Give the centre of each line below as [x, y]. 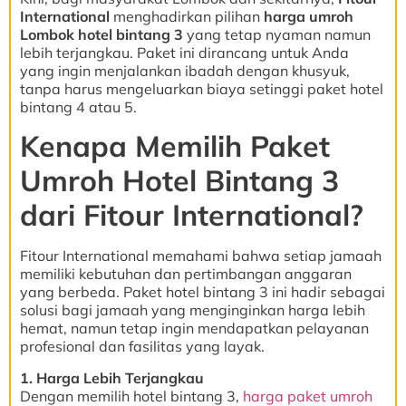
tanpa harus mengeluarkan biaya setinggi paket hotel [202, 88]
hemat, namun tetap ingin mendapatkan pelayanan [194, 329]
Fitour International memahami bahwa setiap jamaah [201, 256]
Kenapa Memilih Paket [175, 146]
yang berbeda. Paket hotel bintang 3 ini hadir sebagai [203, 292]
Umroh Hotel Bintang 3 [179, 181]
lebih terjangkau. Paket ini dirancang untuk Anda [184, 52]
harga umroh [309, 16]
